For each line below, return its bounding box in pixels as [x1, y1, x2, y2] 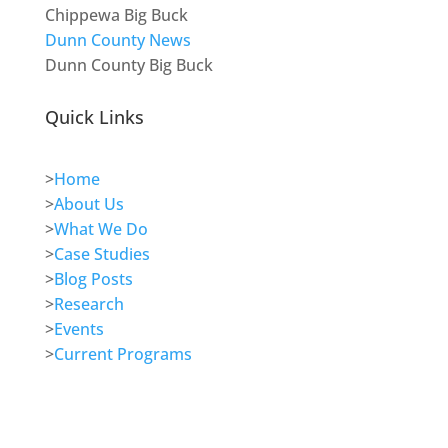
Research [53, 293, 124, 316]
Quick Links [44, 105, 144, 130]
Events [53, 318, 104, 341]
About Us [53, 193, 124, 216]
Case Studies [53, 243, 150, 266]
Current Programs [53, 343, 192, 366]
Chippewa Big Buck [44, 4, 188, 27]
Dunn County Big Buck [44, 54, 213, 77]
